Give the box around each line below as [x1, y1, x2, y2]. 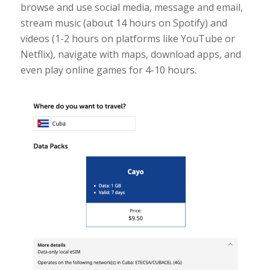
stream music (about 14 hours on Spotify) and [20, 16, 227, 30]
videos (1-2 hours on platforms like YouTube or [20, 32, 235, 46]
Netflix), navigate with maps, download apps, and [20, 48, 241, 61]
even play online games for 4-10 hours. [20, 63, 196, 77]
